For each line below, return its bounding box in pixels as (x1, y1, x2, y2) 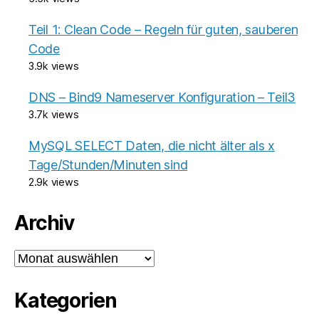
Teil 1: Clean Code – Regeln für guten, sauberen (28, 21, 298, 37)
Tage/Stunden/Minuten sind (28, 157, 188, 172)
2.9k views (28, 175, 79, 188)
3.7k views (28, 108, 79, 120)
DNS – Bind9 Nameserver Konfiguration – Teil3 (28, 89, 296, 105)
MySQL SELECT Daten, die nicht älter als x (28, 137, 275, 153)
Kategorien (14, 288, 117, 313)
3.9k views (28, 59, 79, 72)
